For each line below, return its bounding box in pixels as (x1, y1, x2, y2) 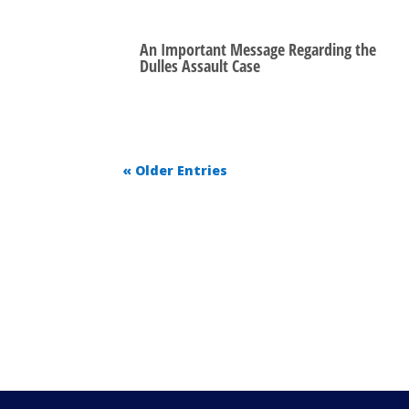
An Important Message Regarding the (140, 37, 377, 60)
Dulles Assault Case (140, 54, 261, 77)
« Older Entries (122, 161, 228, 179)
